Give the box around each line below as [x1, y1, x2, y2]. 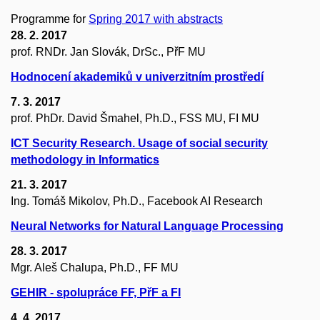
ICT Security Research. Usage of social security [11, 136, 268, 149]
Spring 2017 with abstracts [89, 12, 223, 25]
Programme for [11, 12, 89, 25]
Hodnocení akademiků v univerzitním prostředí [11, 70, 264, 83]
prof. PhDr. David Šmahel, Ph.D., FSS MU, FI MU [11, 111, 259, 124]
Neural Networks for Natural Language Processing [11, 219, 284, 232]
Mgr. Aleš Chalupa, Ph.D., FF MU [11, 261, 179, 274]
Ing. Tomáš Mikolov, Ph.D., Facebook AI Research [11, 194, 263, 207]
